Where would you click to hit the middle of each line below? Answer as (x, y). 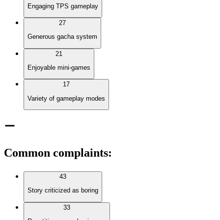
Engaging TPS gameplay (63, 6)
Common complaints (56, 152)
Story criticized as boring (63, 191)
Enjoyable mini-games (59, 67)
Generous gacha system (62, 37)
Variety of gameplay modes (66, 98)
